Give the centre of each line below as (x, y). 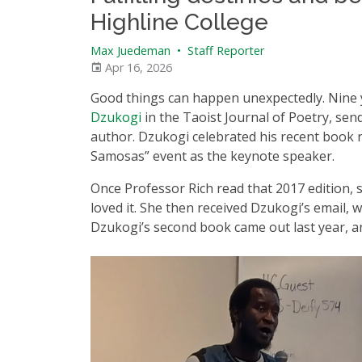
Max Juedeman (130, 50)
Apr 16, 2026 (137, 67)
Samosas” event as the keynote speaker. (213, 156)
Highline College (179, 22)
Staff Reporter (224, 50)
